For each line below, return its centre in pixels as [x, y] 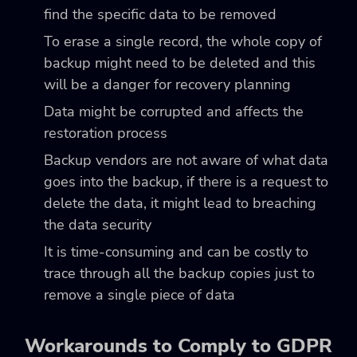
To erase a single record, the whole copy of [183, 42]
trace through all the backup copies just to [179, 274]
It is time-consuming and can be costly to [176, 252]
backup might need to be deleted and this [180, 63]
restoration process [106, 133]
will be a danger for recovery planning [167, 85]
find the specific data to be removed [160, 15]
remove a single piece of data [139, 295]
